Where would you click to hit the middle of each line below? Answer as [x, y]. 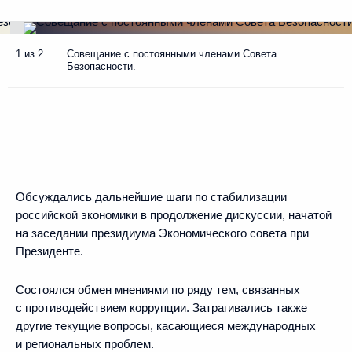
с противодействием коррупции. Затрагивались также [161, 308]
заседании [60, 233]
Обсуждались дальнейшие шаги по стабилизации [151, 197]
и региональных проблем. [85, 344]
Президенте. [49, 251]
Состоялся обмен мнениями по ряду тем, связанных [158, 290]
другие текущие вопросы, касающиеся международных [166, 326]
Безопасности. [101, 66]
